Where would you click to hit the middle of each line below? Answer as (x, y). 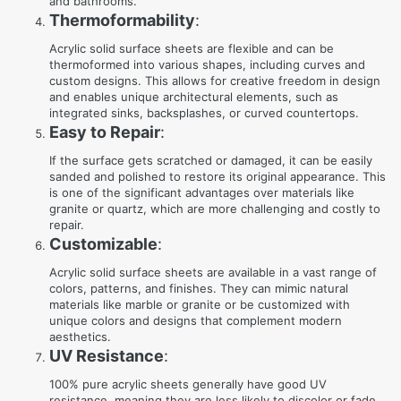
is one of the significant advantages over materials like (202, 192)
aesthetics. (80, 337)
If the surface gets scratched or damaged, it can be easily (211, 160)
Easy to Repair (105, 132)
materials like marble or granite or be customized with (200, 304)
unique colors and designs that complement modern (196, 320)
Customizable (103, 244)
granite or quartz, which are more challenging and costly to (215, 209)
